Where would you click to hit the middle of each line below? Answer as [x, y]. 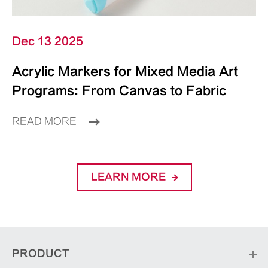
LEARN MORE [129, 177]
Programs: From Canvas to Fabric [119, 91]
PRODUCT [41, 254]
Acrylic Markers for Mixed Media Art [125, 72]
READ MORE [45, 122]
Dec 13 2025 [48, 42]
